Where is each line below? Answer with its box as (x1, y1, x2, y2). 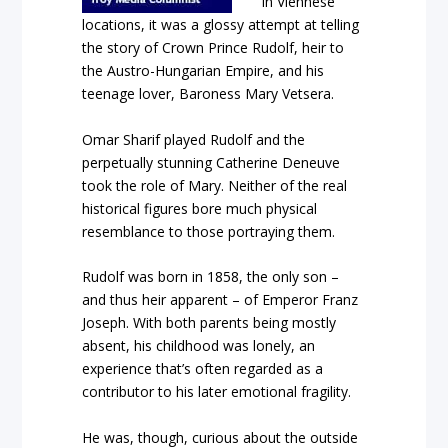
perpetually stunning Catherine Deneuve (82, 152, 341, 172)
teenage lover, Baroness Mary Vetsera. (82, 84, 335, 104)
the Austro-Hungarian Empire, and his (82, 61, 325, 81)
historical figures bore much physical (82, 198, 318, 218)
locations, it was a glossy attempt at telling (82, 15, 360, 35)
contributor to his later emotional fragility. (82, 382, 352, 402)
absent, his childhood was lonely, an (82, 336, 316, 356)
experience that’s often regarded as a (82, 359, 324, 379)
